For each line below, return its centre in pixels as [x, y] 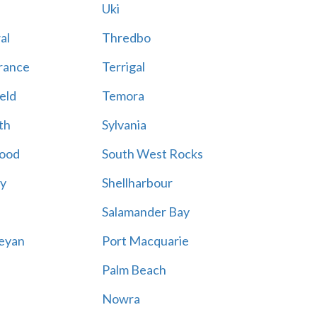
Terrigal [123, 67]
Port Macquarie [145, 241]
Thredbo [126, 38]
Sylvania [124, 125]
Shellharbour [137, 183]
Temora [123, 96]
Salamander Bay [145, 212]
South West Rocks [152, 154]
